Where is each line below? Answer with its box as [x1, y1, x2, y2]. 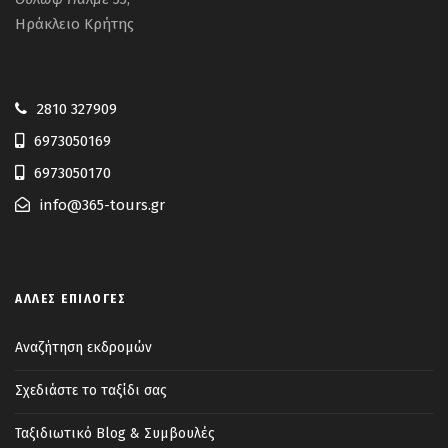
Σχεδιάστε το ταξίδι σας [15, 382, 167, 399]
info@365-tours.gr [40, 196, 165, 214]
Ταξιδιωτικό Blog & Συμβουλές [15, 425, 215, 442]
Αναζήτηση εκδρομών [15, 339, 152, 356]
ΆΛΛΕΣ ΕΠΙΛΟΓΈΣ [15, 291, 126, 306]
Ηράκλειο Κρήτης [15, 15, 134, 33]
